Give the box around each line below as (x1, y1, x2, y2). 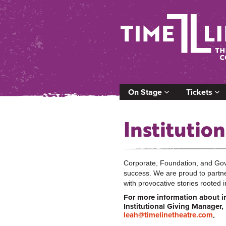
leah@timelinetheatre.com (124, 209, 213, 220)
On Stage (128, 86, 164, 98)
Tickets (186, 86, 214, 98)
